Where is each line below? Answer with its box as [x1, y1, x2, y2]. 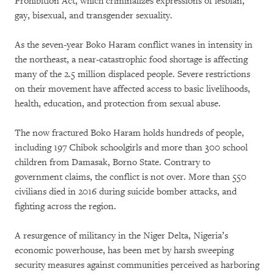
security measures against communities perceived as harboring [15, 259, 259, 271]
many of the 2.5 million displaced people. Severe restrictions [15, 68, 250, 80]
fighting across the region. [15, 200, 116, 212]
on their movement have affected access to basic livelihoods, [15, 83, 250, 95]
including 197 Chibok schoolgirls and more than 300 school [15, 141, 248, 154]
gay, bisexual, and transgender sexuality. [15, 9, 172, 21]
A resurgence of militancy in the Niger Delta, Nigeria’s [15, 229, 228, 242]
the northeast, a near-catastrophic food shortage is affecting [15, 53, 248, 65]
